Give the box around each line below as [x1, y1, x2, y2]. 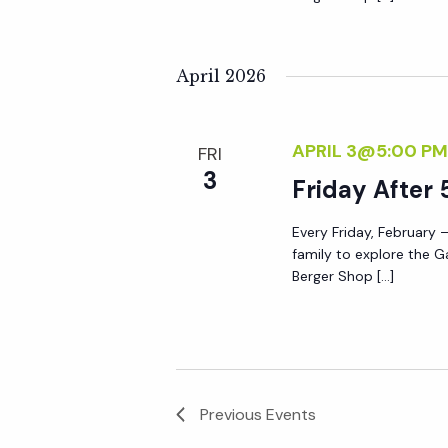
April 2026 [176, 66, 267, 86]
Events [266, 403, 317, 425]
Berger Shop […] [291, 267, 394, 285]
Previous [200, 403, 267, 425]
